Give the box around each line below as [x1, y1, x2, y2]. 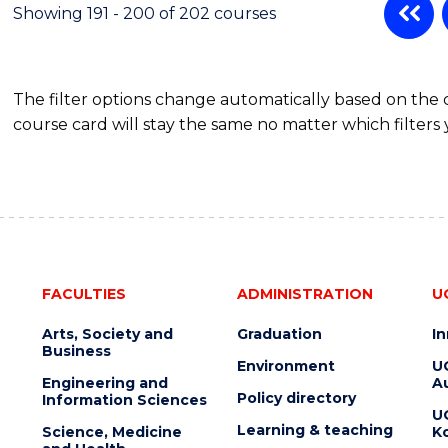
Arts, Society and [41, 324, 173, 343]
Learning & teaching [236, 420, 393, 439]
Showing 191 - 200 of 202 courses [13, 3, 277, 23]
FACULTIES [41, 284, 126, 303]
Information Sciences [41, 390, 207, 409]
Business [41, 341, 111, 360]
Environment [236, 356, 335, 375]
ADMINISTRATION [236, 284, 373, 303]
